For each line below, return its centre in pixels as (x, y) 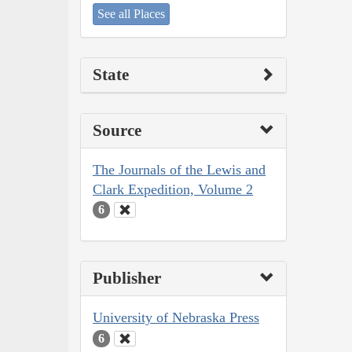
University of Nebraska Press (176, 318)
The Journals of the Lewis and (179, 169)
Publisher (127, 279)
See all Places (131, 13)
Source (117, 130)
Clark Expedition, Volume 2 (173, 189)
